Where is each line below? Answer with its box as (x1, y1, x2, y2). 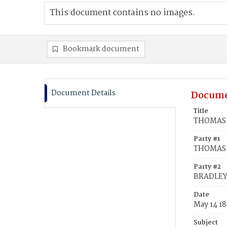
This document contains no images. (50, 6, 195, 20)
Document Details (51, 87, 116, 99)
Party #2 (194, 162, 221, 172)
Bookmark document (63, 43, 139, 55)
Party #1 (194, 134, 220, 144)
